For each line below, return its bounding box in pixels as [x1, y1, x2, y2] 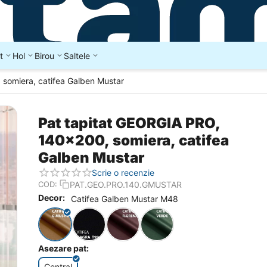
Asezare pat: [38, 243, 89, 253]
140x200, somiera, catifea [38, 132, 229, 149]
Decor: [38, 193, 65, 203]
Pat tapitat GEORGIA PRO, [38, 114, 221, 132]
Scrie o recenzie [92, 167, 154, 178]
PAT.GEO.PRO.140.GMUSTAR [70, 179, 182, 190]
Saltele [64, 50, 90, 61]
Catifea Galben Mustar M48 [71, 194, 178, 204]
